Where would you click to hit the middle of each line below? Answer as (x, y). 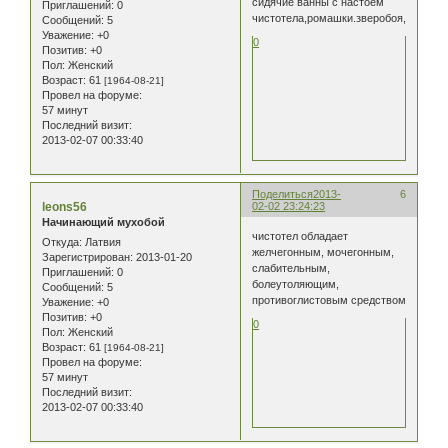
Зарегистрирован (86, 256)
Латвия (101, 241)
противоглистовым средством (329, 299)
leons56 (64, 207)
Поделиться (283, 194)
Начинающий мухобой (103, 222)
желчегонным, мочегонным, (323, 251)
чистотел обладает (300, 235)
